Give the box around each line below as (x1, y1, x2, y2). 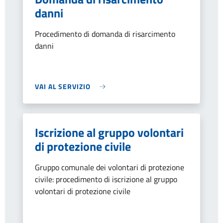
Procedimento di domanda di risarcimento (35, 28, 175, 40)
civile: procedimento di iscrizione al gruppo (35, 173, 177, 185)
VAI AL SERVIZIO (35, 81, 91, 92)
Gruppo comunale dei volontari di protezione (35, 161, 184, 173)
